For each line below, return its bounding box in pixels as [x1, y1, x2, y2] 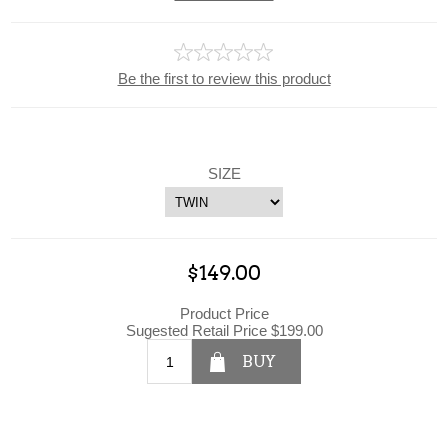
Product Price [179, 305, 269, 322]
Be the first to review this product [117, 69, 331, 87]
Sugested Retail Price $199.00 [125, 322, 323, 339]
